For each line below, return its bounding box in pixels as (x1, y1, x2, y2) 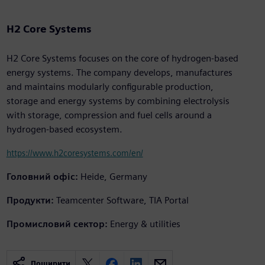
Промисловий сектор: (6, 218, 108, 230)
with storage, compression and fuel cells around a (6, 109, 212, 121)
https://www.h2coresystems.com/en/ (6, 148, 143, 159)
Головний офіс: (6, 171, 78, 183)
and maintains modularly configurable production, (6, 81, 214, 93)
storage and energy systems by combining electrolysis (6, 95, 230, 107)
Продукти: (6, 195, 54, 206)
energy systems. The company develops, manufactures (6, 67, 232, 79)
